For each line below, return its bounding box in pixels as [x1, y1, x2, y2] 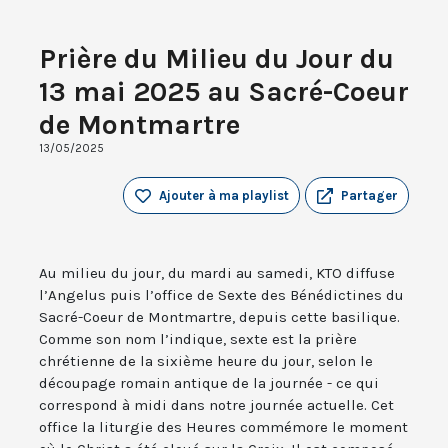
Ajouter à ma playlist [159, 188, 289, 204]
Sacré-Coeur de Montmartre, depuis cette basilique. [39, 308, 400, 327]
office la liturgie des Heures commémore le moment [39, 418, 408, 437]
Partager [341, 188, 398, 204]
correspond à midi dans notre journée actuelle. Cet [39, 396, 394, 415]
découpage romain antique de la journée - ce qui [39, 374, 379, 393]
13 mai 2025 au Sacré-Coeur [39, 75, 409, 109]
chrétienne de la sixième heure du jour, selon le [39, 352, 373, 371]
